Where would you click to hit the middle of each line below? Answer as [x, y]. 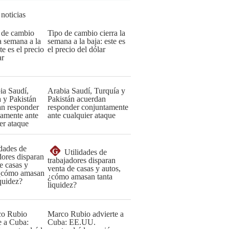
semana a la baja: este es [86, 41]
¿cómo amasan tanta [80, 177]
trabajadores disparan [82, 160]
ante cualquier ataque [82, 115]
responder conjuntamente [88, 107]
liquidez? [62, 185]
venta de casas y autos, [84, 168]
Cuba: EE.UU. [72, 222]
